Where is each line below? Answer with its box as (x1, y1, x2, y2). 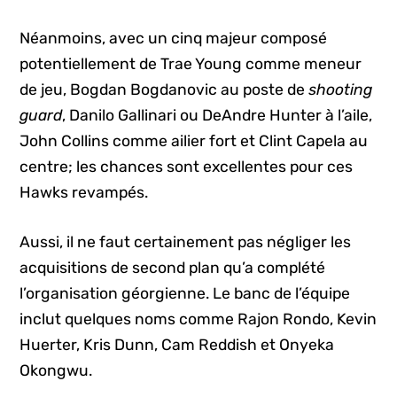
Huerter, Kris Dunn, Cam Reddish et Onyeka (19, 335, 335, 354)
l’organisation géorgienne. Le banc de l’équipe (19, 284, 351, 302)
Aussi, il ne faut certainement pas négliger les (19, 232, 352, 251)
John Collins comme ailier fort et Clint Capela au (19, 132, 369, 151)
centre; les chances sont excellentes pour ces (19, 158, 354, 176)
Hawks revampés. (19, 183, 149, 202)
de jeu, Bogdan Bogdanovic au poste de (19, 81, 309, 99)
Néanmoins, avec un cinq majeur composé (19, 29, 328, 48)
